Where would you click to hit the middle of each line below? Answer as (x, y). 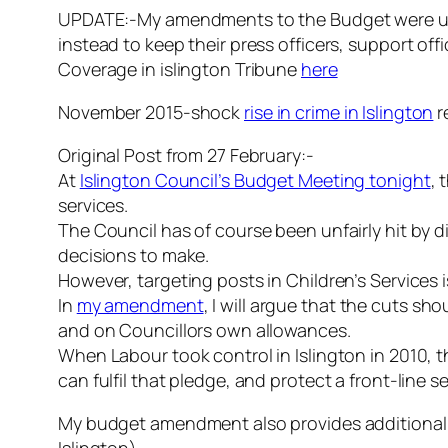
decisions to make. (134, 255)
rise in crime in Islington (339, 112)
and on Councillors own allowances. (204, 330)
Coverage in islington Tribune (179, 69)
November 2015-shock (151, 112)
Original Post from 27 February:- (186, 155)
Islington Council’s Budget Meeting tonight (255, 180)
